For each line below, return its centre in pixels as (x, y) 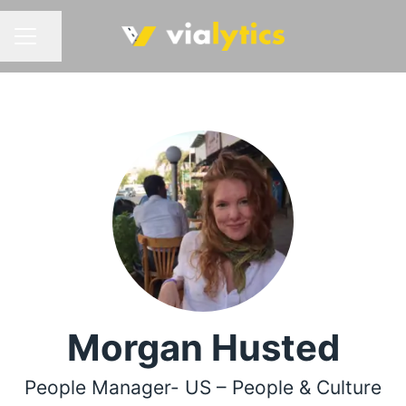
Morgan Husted (203, 348)
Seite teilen (73, 45)
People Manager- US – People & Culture (203, 387)
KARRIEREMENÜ (66, 44)
